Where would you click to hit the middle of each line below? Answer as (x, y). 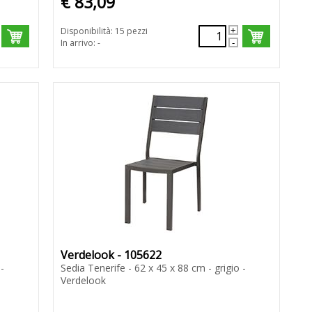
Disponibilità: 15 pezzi (104, 31)
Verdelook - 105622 (111, 255)
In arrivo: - (80, 43)
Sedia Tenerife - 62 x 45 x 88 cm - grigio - (153, 268)
